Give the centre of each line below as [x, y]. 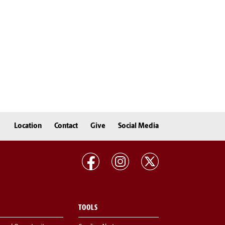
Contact [66, 126]
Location [28, 126]
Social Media [138, 126]
